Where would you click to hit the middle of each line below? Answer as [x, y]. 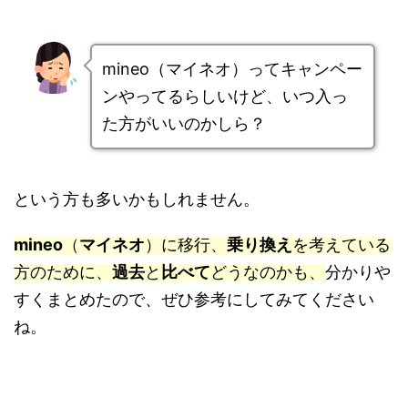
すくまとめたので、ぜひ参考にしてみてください [194, 300]
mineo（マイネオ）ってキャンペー [232, 69]
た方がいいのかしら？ [184, 124]
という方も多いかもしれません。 [137, 199]
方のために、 [63, 272]
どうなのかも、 [268, 272]
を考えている [342, 245]
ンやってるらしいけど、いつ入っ [224, 97]
